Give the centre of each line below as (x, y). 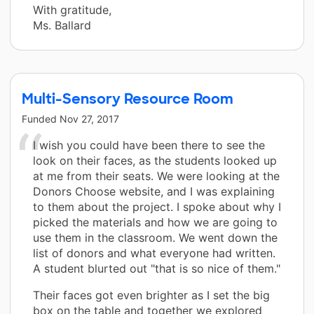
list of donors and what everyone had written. (154, 253)
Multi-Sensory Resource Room (128, 98)
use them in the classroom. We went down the (155, 237)
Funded (41, 118)
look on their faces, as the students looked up (155, 160)
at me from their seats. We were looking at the (156, 176)
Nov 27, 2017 (89, 118)
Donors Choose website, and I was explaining (154, 191)
